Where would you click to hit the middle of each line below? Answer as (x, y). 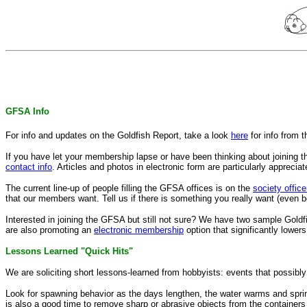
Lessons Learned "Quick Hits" (69, 251)
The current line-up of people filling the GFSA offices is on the (129, 188)
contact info (29, 167)
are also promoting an (50, 230)
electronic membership (139, 230)
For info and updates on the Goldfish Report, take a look (118, 135)
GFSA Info (27, 111)
